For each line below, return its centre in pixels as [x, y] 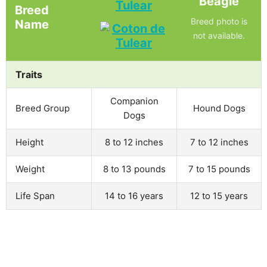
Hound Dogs [219, 108]
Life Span [35, 195]
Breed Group [43, 108]
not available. [219, 35]
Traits [29, 74]
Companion [134, 101]
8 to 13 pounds [134, 169]
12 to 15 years [219, 195]
